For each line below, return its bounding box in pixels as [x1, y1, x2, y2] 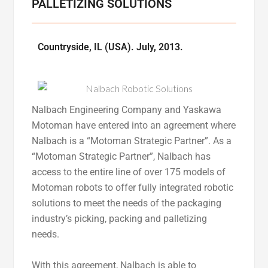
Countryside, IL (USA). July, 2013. [38, 41, 184, 53]
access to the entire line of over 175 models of [32, 166, 226, 178]
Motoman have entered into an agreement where [32, 120, 236, 132]
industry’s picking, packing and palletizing [32, 213, 208, 225]
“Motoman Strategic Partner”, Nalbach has [32, 151, 211, 163]
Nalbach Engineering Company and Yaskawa [32, 104, 222, 116]
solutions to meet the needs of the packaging [32, 197, 222, 209]
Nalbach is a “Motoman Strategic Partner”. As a [32, 135, 232, 147]
